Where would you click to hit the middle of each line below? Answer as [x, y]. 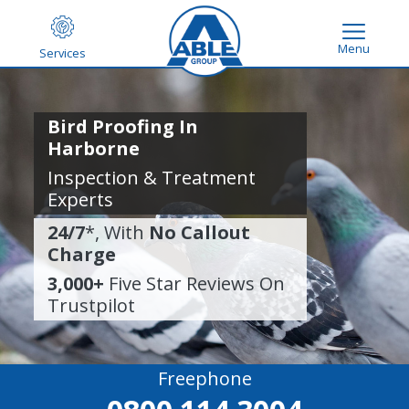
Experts [81, 199]
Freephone [204, 378]
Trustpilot [92, 305]
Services [63, 53]
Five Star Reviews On [195, 283]
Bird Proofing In [123, 126]
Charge [82, 254]
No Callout [200, 232]
